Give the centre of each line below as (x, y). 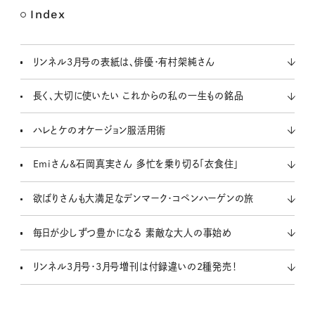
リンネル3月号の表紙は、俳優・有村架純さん (124, 62)
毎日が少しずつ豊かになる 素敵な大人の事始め (132, 232)
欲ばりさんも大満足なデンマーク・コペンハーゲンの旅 (143, 199)
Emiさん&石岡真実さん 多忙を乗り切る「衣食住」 (136, 164)
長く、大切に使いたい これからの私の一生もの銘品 (138, 96)
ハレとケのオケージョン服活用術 (99, 130)
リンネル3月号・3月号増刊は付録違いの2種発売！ (135, 267)
